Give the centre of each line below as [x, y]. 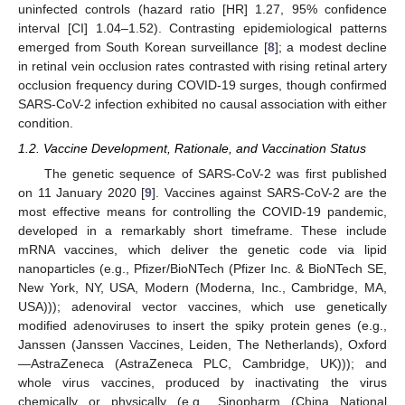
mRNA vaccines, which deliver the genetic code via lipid [202, 250]
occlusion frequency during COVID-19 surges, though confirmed [202, 85]
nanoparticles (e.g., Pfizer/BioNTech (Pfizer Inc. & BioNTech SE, [202, 269]
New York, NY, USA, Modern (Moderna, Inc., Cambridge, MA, [202, 288]
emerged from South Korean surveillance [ [143, 47]
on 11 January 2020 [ [82, 193]
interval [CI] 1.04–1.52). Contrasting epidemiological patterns [202, 28]
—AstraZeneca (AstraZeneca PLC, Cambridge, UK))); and [202, 364]
